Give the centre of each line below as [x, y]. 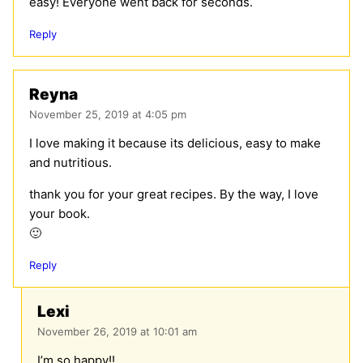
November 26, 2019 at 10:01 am [117, 331]
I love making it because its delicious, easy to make [175, 143]
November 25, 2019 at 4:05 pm [108, 114]
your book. [60, 213]
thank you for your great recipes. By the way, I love [174, 194]
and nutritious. [70, 162]
